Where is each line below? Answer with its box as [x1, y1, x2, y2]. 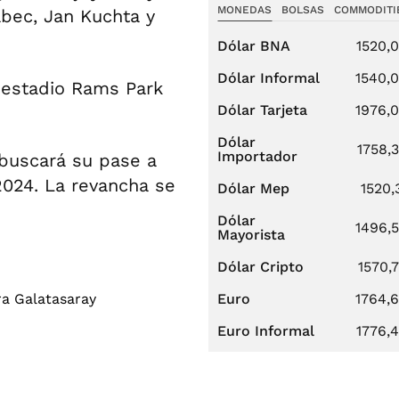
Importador [217, 148, 297, 165]
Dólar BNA [217, 37, 290, 54]
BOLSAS [281, 4, 324, 16]
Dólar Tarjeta [217, 102, 307, 118]
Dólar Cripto [217, 258, 304, 275]
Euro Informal [217, 322, 314, 339]
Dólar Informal [217, 69, 320, 86]
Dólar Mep [217, 180, 289, 197]
